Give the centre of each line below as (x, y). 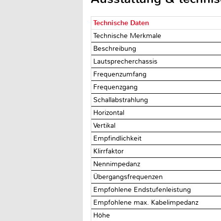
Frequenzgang (117, 87)
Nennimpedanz (118, 164)
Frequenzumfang (121, 74)
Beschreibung (116, 48)
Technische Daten (121, 23)
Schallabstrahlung (122, 100)
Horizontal (110, 112)
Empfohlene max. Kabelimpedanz (147, 202)
